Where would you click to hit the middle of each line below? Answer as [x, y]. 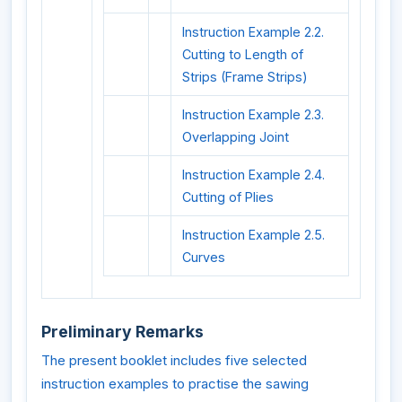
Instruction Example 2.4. [253, 175]
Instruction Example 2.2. [253, 32]
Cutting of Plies [228, 197]
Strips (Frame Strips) [245, 77]
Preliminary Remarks [122, 331]
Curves [204, 258]
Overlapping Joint [236, 137]
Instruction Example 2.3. [253, 115]
